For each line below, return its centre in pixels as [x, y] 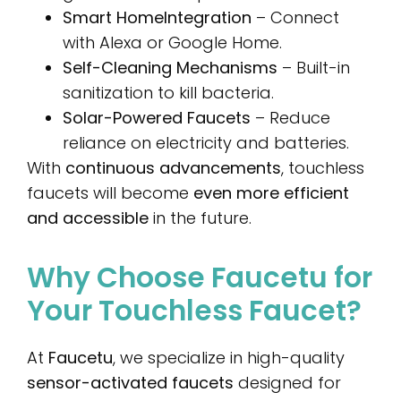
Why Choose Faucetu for [200, 278]
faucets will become [110, 192]
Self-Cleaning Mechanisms [170, 67]
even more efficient [271, 192]
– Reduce [290, 117]
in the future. [200, 218]
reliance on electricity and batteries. [206, 142]
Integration [208, 17]
